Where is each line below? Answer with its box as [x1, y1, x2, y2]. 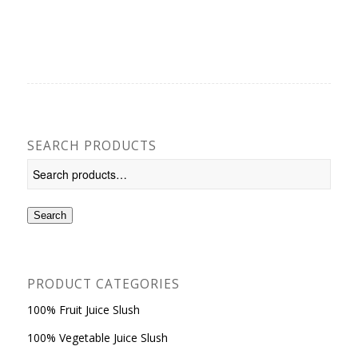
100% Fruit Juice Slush [26, 302, 140, 318]
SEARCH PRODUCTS [26, 137, 157, 155]
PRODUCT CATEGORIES [26, 276, 180, 293]
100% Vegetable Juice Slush [26, 330, 168, 346]
